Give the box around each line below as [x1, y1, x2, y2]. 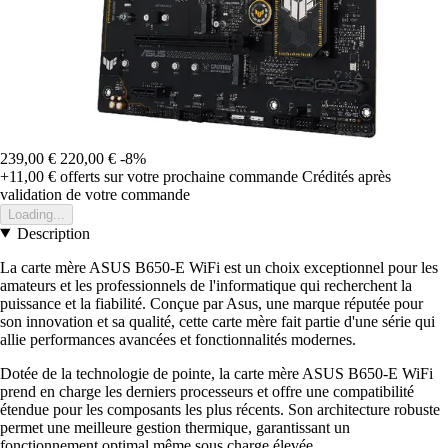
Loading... [8, 206, 65, 222]
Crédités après [302, 167, 391, 185]
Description [16, 224, 90, 242]
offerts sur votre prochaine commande [56, 167, 298, 185]
